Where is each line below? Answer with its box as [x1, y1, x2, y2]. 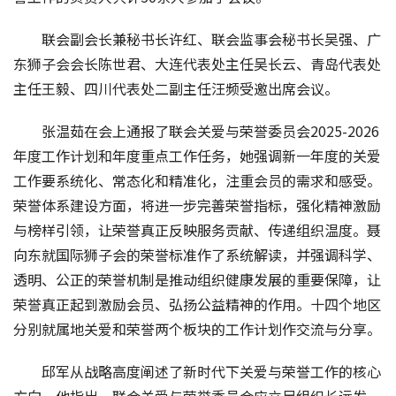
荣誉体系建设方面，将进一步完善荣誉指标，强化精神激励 [13, 194, 381, 216]
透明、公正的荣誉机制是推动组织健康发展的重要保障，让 [13, 268, 381, 290]
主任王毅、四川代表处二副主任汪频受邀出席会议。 [13, 77, 339, 99]
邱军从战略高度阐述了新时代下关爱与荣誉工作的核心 [42, 360, 381, 382]
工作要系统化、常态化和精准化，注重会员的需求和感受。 [13, 169, 381, 191]
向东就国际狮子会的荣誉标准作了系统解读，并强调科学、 [13, 243, 381, 265]
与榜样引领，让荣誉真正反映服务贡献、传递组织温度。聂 [13, 218, 381, 240]
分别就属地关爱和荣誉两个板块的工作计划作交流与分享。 [13, 317, 381, 339]
